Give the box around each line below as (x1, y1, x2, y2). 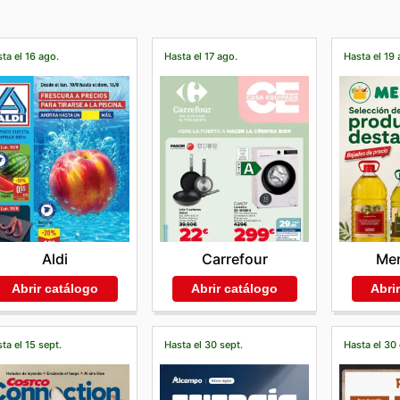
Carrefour (201, 249, 268, 268)
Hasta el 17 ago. (164, 49, 238, 62)
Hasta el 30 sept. (164, 337, 244, 351)
